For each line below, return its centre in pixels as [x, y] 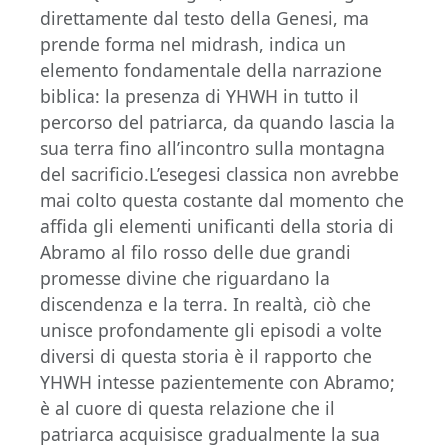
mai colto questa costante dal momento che [222, 200]
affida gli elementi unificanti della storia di [217, 226]
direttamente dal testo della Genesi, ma [204, 18]
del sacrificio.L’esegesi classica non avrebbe [219, 174]
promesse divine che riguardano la [185, 278]
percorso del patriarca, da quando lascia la [217, 122]
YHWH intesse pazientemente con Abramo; [217, 382]
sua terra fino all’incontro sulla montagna [212, 148]
